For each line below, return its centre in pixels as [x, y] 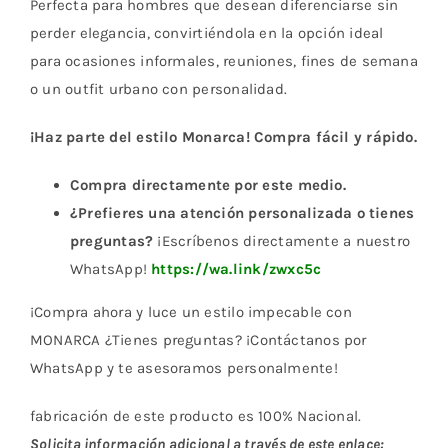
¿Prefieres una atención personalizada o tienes [242, 212]
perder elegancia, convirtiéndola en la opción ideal [206, 32]
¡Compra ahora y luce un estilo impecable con [190, 311]
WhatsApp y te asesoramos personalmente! [183, 367]
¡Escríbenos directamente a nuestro [282, 240]
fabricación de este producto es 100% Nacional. [195, 415]
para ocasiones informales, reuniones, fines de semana [223, 60]
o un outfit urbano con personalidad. [158, 88]
